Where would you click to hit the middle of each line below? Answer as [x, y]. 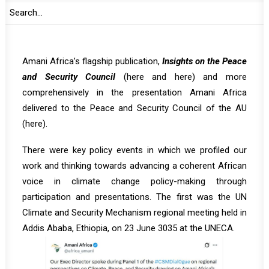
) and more [219, 77]
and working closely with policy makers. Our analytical [134, 30]
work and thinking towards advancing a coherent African [134, 166]
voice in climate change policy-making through [134, 181]
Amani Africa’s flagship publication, [92, 61]
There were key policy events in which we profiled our [134, 150]
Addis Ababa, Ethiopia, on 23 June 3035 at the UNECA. [128, 228]
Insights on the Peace [204, 61]
